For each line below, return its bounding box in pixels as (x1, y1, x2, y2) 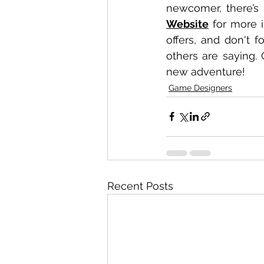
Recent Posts (107, 179, 173, 192)
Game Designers (169, 82, 232, 93)
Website (166, 17, 209, 30)
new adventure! (166, 65, 245, 78)
